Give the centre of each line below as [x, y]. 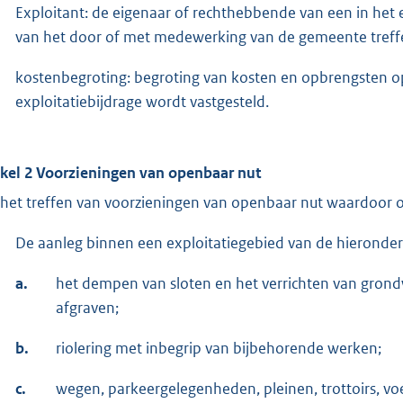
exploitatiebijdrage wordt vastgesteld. [142, 101]
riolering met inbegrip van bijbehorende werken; [219, 348]
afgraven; [87, 307]
